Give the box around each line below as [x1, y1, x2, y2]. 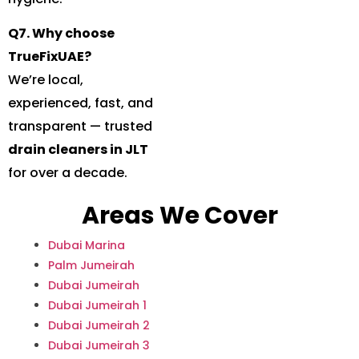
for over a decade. [8, 163, 127, 183]
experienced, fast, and [8, 94, 153, 113]
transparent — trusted [8, 117, 152, 136]
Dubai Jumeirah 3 [48, 337, 150, 354]
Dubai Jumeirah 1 [48, 297, 147, 314]
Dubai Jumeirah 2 [48, 317, 150, 334]
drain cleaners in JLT [8, 140, 148, 159]
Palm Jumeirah [48, 257, 135, 274]
